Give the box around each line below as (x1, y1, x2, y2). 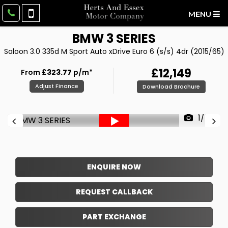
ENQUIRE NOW (87, 162, 141, 172)
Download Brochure (142, 82, 200, 91)
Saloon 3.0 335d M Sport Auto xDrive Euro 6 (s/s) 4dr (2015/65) (4, 46, 224, 56)
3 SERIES (104, 30, 156, 47)
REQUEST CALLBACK (75, 187, 153, 197)
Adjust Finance (35, 82, 78, 90)
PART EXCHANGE (82, 212, 146, 222)
